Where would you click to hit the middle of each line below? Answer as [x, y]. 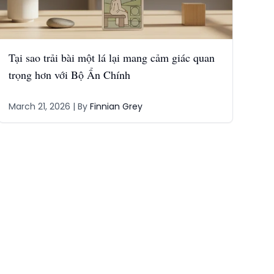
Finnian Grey [117, 106]
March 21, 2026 [40, 106]
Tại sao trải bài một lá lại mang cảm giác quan [112, 57]
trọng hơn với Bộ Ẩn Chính [70, 75]
